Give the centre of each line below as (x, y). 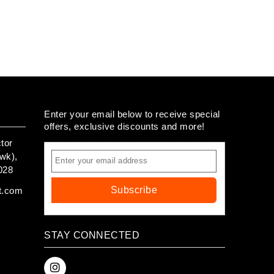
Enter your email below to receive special (132, 114)
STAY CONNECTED (92, 235)
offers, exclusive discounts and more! (124, 126)
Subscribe (134, 190)
